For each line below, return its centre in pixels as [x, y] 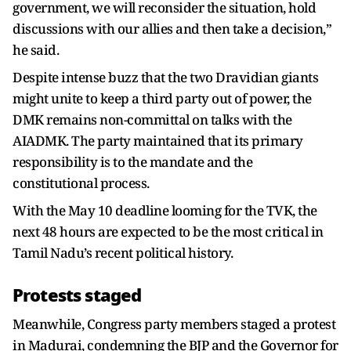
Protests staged [77, 296]
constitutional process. [84, 183]
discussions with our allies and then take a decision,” [172, 29]
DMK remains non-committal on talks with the [152, 120]
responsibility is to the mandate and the [132, 162]
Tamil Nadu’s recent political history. [123, 253]
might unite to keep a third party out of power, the [162, 99]
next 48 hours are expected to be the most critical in [168, 232]
